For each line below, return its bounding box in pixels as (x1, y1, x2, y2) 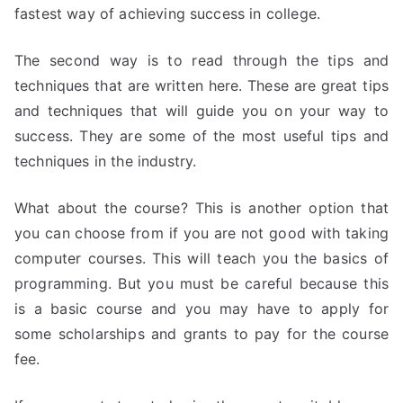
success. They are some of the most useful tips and (14, 127, 389, 145)
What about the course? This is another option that (14, 199, 389, 217)
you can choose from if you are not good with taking (14, 224, 389, 242)
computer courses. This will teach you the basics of (14, 249, 389, 267)
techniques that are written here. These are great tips (14, 76, 389, 94)
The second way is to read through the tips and (14, 51, 389, 69)
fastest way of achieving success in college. (14, 4, 321, 22)
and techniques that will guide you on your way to (14, 102, 389, 120)
